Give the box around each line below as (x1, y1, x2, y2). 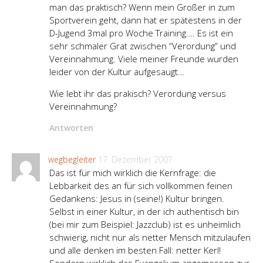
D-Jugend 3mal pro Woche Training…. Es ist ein (49, 27, 233, 39)
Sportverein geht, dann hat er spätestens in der (49, 14, 242, 26)
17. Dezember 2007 (98, 154, 173, 166)
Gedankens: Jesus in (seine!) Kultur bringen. (49, 193, 224, 205)
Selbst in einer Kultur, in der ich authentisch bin (49, 205, 239, 218)
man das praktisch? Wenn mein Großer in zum (49, 1, 235, 14)
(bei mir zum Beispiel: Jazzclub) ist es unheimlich (49, 218, 241, 231)
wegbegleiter (48, 154, 96, 166)
